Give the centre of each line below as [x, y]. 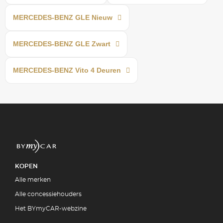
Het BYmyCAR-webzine [51, 208]
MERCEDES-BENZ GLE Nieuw [63, 17]
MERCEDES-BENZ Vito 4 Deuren [67, 70]
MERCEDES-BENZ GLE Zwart [62, 44]
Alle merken [33, 179]
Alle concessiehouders [48, 194]
